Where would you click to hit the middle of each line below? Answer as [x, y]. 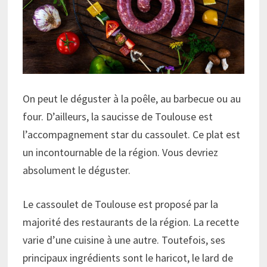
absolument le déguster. [77, 170]
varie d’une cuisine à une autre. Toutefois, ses [124, 240]
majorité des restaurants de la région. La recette [131, 222]
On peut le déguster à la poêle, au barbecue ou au [132, 98]
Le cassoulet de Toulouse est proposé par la [121, 204]
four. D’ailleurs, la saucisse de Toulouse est [118, 116]
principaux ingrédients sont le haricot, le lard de [128, 257]
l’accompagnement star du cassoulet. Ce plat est [132, 134]
